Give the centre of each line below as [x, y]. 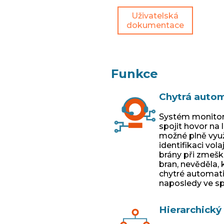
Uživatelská [155, 15]
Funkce [134, 73]
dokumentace [155, 25]
